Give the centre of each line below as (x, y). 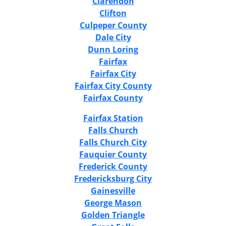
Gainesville (113, 190)
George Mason (113, 203)
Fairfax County (113, 98)
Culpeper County (113, 25)
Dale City (113, 37)
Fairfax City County (113, 86)
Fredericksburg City (113, 178)
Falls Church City (113, 142)
